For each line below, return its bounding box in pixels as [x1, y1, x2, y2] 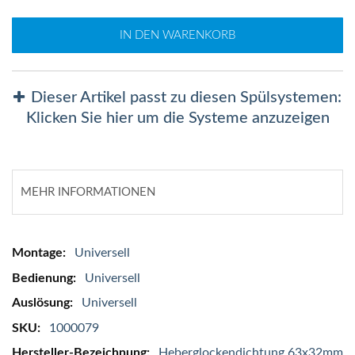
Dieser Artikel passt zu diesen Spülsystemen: [30, 89, 342, 105]
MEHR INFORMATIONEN [21, 185, 155, 198]
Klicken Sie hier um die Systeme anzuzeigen [25, 109, 330, 126]
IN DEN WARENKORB [120, 29, 235, 41]
